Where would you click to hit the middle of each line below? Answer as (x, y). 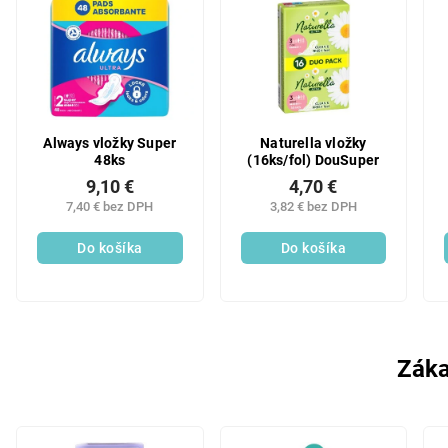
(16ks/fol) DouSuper (313, 160)
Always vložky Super (110, 143)
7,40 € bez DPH (110, 206)
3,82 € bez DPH (313, 206)
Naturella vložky (313, 143)
